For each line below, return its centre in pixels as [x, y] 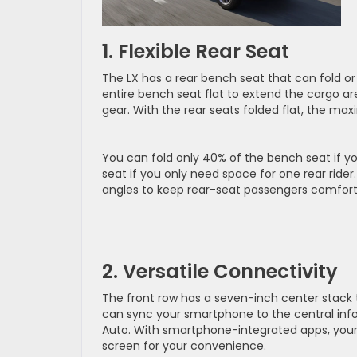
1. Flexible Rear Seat [196, 51]
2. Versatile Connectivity [220, 271]
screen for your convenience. [184, 346]
